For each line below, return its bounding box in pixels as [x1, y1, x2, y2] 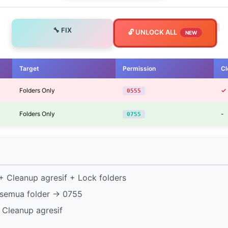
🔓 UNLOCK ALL [128, 27, 177, 36]
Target [19, 64, 39, 72]
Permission [123, 64, 156, 72]
